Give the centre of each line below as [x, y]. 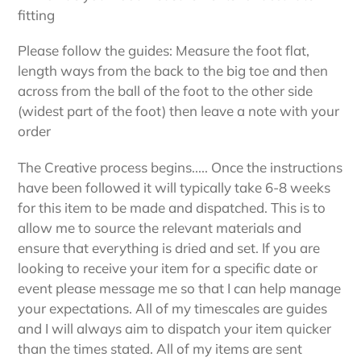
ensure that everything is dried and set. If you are [169, 247]
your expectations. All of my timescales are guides [172, 308]
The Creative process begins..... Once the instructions [180, 167]
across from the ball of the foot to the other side [165, 91]
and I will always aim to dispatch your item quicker [174, 328]
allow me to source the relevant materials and [160, 227]
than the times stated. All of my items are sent [160, 348]
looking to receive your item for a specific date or [168, 268]
